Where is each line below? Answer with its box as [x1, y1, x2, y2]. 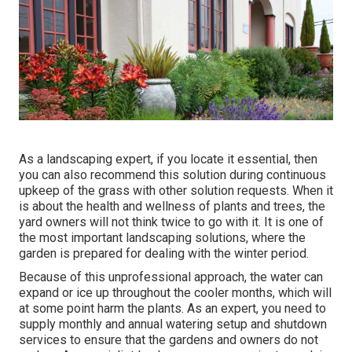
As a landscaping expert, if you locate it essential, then [19, 152, 317, 167]
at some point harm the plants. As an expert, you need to [19, 301, 326, 317]
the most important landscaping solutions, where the [19, 230, 306, 246]
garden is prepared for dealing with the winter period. [19, 246, 309, 262]
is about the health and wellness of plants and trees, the [19, 199, 325, 214]
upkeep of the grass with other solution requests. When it [19, 183, 333, 199]
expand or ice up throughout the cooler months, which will [19, 285, 332, 301]
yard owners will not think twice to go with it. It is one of [19, 214, 324, 230]
